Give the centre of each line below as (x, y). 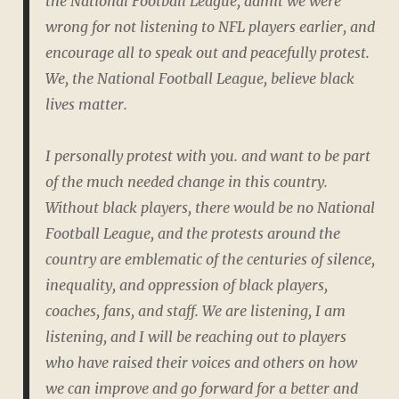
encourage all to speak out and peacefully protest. (207, 53)
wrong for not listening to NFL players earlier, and (210, 27)
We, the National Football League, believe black (199, 79)
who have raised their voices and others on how (201, 363)
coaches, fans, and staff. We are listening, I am (195, 311)
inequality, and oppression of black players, (186, 285)
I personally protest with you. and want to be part (208, 156)
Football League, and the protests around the (192, 234)
